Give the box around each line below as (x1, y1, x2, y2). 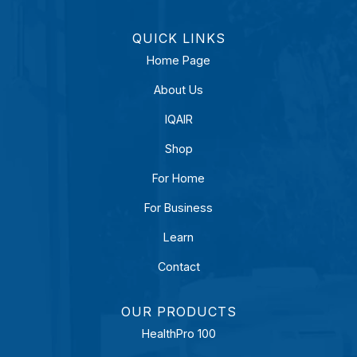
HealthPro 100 (141, 327, 216, 340)
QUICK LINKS (131, 30, 226, 46)
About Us (154, 83, 203, 96)
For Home (152, 171, 205, 185)
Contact (157, 260, 200, 273)
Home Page (147, 53, 210, 67)
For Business (144, 201, 213, 214)
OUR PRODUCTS (120, 304, 237, 320)
